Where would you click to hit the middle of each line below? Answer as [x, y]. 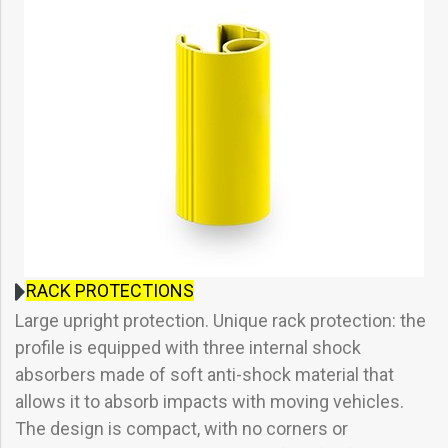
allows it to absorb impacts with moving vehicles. [209, 402]
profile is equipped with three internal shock [188, 348]
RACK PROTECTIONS [110, 290]
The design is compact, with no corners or [181, 429]
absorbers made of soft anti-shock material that [204, 375]
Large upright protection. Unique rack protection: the [220, 321]
